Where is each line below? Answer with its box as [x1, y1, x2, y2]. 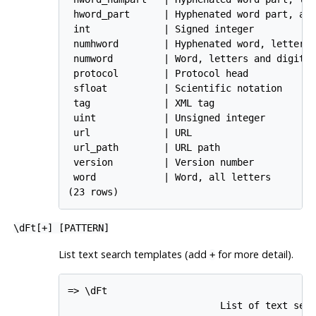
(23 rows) [68, 186, 119, 198]
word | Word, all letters [68, 171, 272, 183]
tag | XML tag [68, 97, 215, 109]
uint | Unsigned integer [68, 112, 266, 124]
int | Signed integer [68, 23, 255, 35]
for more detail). [214, 247, 293, 261]
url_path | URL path [68, 142, 221, 154]
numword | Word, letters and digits [68, 53, 311, 65]
